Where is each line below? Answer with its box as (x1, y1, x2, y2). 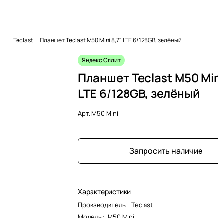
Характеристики (78, 186, 131, 196)
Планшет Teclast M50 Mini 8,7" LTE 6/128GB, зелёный (40, 36, 182, 45)
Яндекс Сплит (82, 55, 121, 64)
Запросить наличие (129, 145, 202, 156)
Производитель (78, 200, 126, 209)
